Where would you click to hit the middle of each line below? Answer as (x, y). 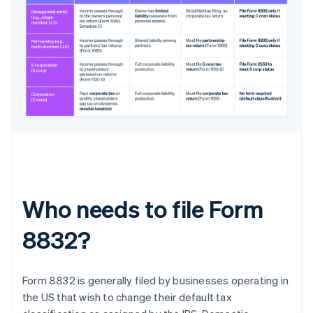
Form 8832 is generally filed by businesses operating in (156, 280)
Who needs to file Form (143, 208)
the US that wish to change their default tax (127, 297)
